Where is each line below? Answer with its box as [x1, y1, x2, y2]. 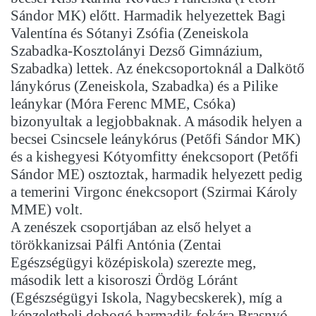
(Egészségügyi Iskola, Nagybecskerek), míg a [11, 289, 282, 307]
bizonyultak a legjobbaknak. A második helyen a [11, 113, 302, 130]
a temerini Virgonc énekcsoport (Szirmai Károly [11, 183, 298, 201]
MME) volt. [11, 201, 83, 219]
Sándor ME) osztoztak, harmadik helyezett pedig [11, 166, 303, 183]
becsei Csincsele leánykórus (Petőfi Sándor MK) [11, 130, 300, 148]
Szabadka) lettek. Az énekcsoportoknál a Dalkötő [11, 60, 305, 78]
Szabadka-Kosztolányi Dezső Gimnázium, [11, 42, 262, 60]
